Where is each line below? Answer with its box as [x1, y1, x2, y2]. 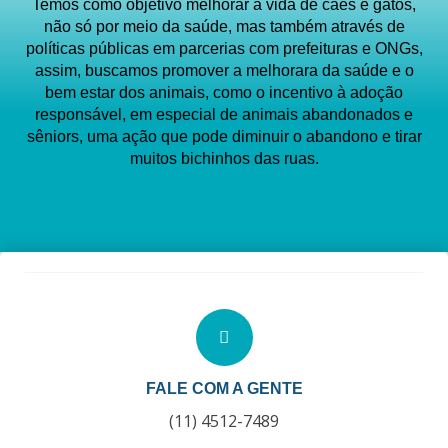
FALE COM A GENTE [145, 379, 303, 397]
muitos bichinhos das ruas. [129, 150, 319, 168]
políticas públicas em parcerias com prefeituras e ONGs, [25, 40, 423, 58]
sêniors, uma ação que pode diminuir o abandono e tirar [26, 128, 422, 146]
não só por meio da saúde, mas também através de [43, 18, 405, 36]
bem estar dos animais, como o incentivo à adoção [45, 84, 403, 102]
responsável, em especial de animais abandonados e [35, 106, 413, 124]
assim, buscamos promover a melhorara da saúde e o [34, 62, 414, 80]
